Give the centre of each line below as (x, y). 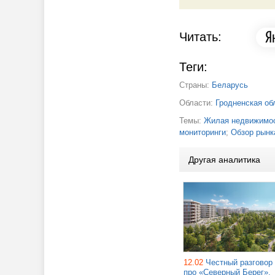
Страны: (196, 85)
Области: (197, 103)
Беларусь (230, 85)
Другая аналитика (224, 159)
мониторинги (203, 132)
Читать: (200, 37)
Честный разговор (239, 262)
